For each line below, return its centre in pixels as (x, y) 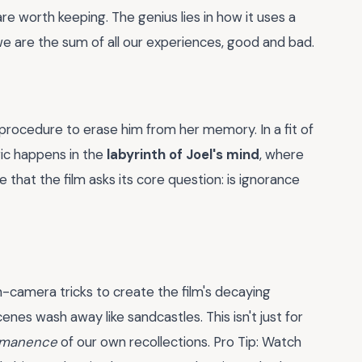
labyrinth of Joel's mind (183, 154)
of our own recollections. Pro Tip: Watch (179, 341)
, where (282, 154)
